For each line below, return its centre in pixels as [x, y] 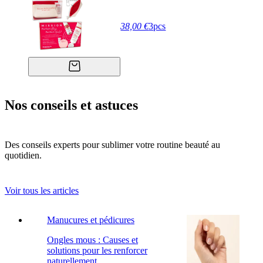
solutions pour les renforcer [97, 250]
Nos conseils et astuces [71, 105]
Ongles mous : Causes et [92, 240]
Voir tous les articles [42, 190]
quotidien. [23, 156]
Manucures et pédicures [91, 220]
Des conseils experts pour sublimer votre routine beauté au [112, 145]
